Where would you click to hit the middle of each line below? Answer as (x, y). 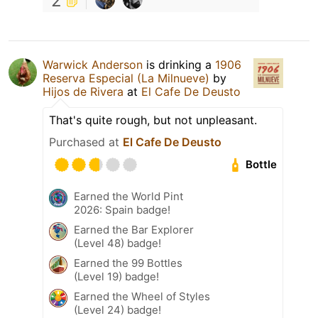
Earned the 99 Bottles (128, 263)
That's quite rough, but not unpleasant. (153, 120)
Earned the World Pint (128, 196)
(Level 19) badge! (116, 276)
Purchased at (86, 142)
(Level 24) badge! (117, 309)
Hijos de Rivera (83, 91)
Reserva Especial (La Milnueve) (126, 78)
